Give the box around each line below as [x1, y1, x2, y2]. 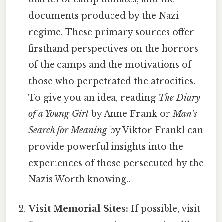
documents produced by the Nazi [28, 10, 179, 21]
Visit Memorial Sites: [28, 203, 129, 215]
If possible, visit [128, 203, 201, 215]
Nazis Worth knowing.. [28, 173, 131, 185]
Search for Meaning [28, 124, 108, 136]
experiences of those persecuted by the [28, 157, 204, 168]
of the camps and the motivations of [28, 59, 192, 70]
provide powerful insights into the [28, 141, 184, 152]
